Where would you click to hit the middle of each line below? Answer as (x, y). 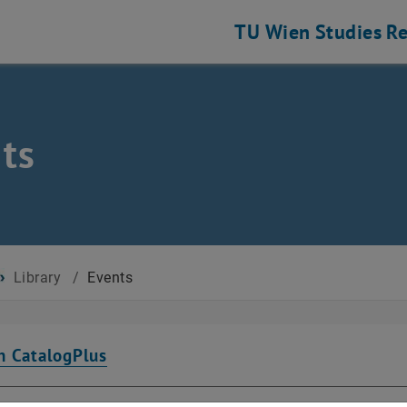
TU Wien (273, 32)
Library (37, 278)
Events (110, 278)
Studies (348, 32)
